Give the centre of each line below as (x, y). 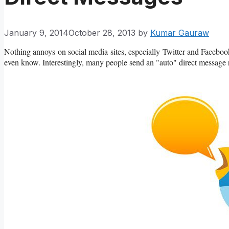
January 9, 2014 (36, 32)
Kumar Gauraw (180, 32)
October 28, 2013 (102, 32)
